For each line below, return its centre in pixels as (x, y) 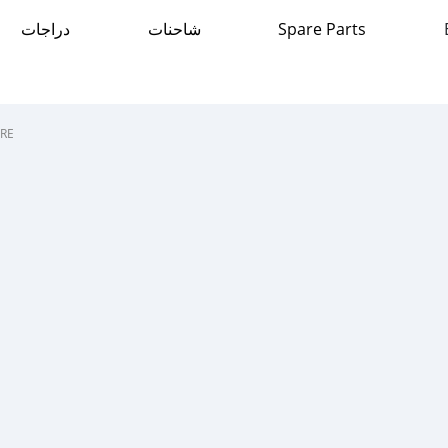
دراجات (46, 28)
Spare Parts (322, 28)
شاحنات (174, 28)
